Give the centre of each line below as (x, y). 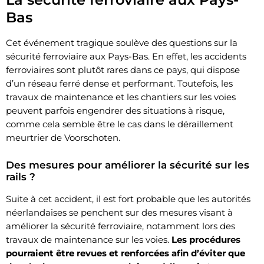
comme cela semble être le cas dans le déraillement (120, 124)
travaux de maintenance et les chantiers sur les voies (121, 97)
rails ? (21, 176)
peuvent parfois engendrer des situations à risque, (115, 110)
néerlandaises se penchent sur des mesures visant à (119, 212)
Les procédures (206, 239)
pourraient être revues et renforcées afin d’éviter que (126, 253)
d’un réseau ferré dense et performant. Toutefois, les (119, 83)
